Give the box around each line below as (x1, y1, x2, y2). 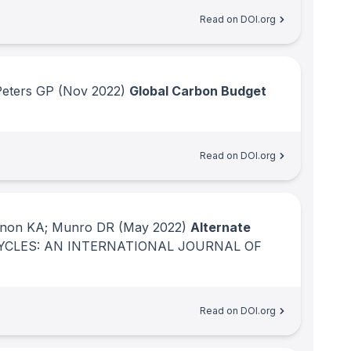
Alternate (190, 219, 251, 235)
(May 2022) (114, 219, 186, 235)
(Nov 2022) (54, 83, 125, 99)
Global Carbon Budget (129, 83, 266, 99)
